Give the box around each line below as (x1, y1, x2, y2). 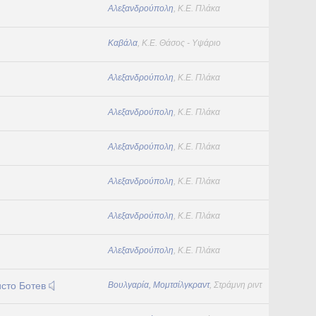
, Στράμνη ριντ (209, 280, 262, 290)
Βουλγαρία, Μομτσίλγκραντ (108, 280, 209, 290)
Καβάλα (108, 38, 138, 48)
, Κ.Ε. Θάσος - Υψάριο (138, 38, 221, 48)
